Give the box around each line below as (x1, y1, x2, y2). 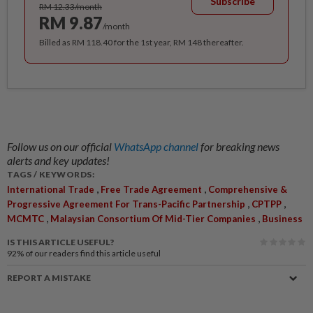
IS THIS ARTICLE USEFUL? (7, 237, 114, 248)
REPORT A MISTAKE (7, 272, 91, 284)
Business (262, 213, 303, 225)
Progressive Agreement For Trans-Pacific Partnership (7, 198, 245, 210)
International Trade (7, 184, 94, 196)
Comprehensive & (208, 184, 287, 196)
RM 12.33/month (39, 1, 102, 13)
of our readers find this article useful (25, 248, 161, 259)
